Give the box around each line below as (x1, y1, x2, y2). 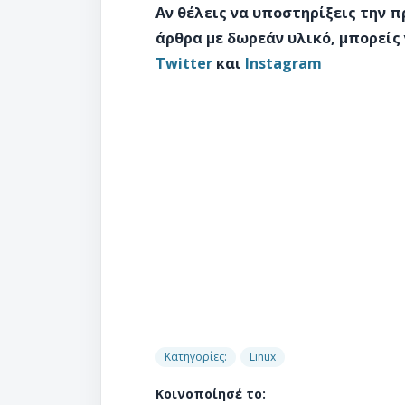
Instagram (245, 53, 322, 73)
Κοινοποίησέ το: (155, 385, 266, 402)
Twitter (155, 53, 212, 73)
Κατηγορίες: (165, 349, 227, 364)
